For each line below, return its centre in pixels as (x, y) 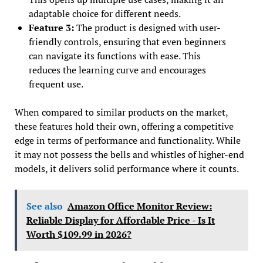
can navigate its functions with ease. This (114, 55)
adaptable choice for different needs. (104, 13)
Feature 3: (51, 27)
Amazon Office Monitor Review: (139, 206)
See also (44, 206)
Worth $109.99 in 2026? (79, 234)
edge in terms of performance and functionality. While (127, 140)
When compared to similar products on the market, (121, 112)
